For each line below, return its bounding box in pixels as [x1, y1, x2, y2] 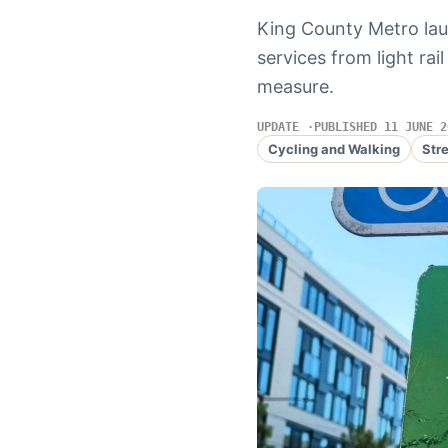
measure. [256, 76, 334, 97]
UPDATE [256, 120, 299, 134]
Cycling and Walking [267, 140, 400, 157]
